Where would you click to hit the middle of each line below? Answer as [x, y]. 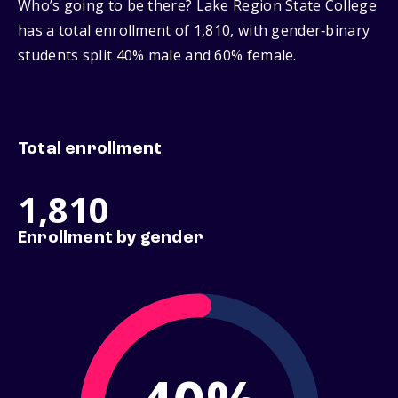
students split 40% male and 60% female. [157, 56]
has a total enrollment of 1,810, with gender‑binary [194, 31]
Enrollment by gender [111, 239]
